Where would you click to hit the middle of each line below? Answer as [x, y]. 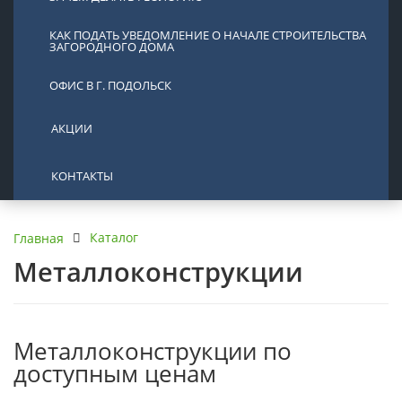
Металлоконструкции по [153, 352]
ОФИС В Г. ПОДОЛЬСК [110, 86]
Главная [39, 238]
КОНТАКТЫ [82, 176]
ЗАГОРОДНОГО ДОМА [112, 47]
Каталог [114, 238]
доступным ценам [115, 374]
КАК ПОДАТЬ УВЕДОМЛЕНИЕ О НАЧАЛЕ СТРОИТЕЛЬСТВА [208, 35]
